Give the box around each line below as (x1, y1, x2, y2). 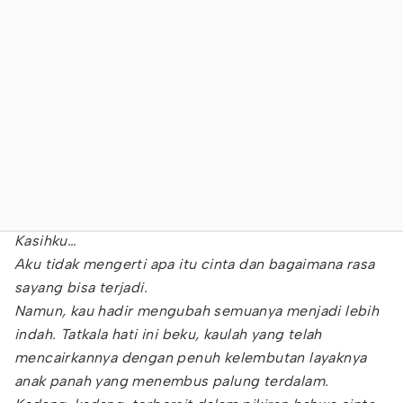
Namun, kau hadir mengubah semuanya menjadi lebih (14, 302, 380, 319)
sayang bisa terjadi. (14, 279, 148, 296)
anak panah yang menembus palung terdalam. (14, 372, 329, 390)
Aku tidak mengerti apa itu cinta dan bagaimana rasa (14, 255, 375, 273)
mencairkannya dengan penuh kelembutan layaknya (14, 349, 367, 366)
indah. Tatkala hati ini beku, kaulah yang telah (14, 326, 322, 343)
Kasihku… (14, 232, 77, 249)
